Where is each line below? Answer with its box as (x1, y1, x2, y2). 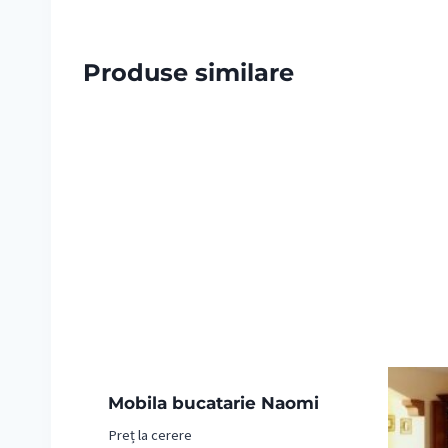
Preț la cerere (107, 426, 192, 445)
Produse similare (83, 57, 294, 87)
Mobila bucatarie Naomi (107, 393, 319, 414)
